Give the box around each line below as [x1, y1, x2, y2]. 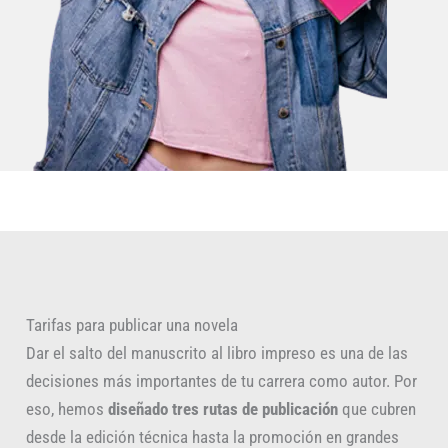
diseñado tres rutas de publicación [103, 399, 338, 420]
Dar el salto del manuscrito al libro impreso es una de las [25, 343, 408, 364]
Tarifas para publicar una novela [25, 315, 238, 336]
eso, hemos [25, 399, 104, 420]
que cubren [337, 399, 416, 420]
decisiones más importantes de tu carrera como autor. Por [25, 371, 417, 392]
